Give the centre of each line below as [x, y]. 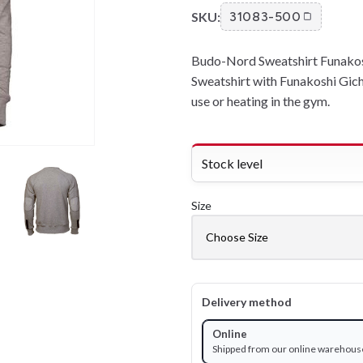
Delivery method [247, 301]
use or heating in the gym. [261, 100]
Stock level [232, 163]
